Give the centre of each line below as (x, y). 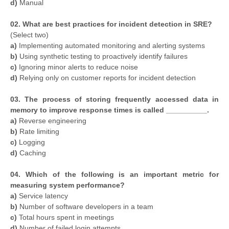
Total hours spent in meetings (66, 217)
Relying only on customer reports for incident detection (108, 78)
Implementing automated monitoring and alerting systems (111, 46)
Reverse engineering (52, 121)
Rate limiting (38, 132)
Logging (32, 142)
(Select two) (29, 35)
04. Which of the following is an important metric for (114, 175)
